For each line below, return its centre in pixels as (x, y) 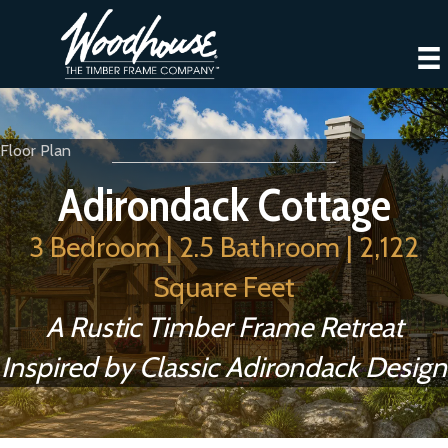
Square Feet (224, 286)
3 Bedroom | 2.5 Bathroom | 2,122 (224, 246)
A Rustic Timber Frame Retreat (224, 326)
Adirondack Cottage (224, 204)
